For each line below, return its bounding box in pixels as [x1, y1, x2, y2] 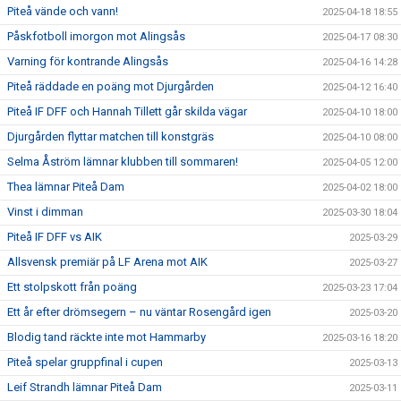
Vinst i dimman [7, 205, 83, 218]
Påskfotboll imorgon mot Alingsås [7, 30, 185, 43]
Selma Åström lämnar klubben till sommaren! [7, 155, 238, 168]
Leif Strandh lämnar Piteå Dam [7, 380, 162, 394]
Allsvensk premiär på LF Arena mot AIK [7, 255, 208, 269]
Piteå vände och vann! [7, 4, 118, 18]
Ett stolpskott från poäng [7, 280, 137, 294]
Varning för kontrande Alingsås [7, 55, 168, 68]
